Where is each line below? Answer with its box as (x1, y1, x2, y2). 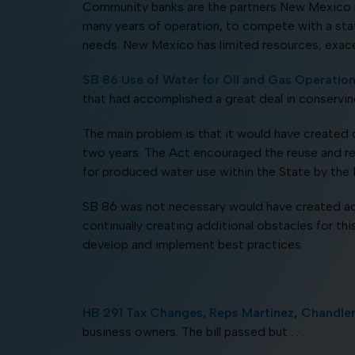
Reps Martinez (208, 304, 294, 320)
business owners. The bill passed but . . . (82, 323, 304, 339)
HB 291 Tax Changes (82, 304, 203, 320)
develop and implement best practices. (82, 236, 303, 252)
